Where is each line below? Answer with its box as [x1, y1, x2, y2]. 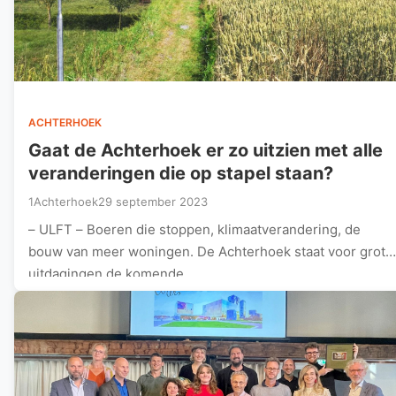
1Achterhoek [28, 194, 98, 209]
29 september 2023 [98, 194, 208, 209]
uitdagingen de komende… [28, 264, 194, 282]
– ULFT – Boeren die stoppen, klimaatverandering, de [28, 220, 361, 238]
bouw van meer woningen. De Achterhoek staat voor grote [28, 242, 393, 260]
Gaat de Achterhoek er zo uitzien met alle [28, 139, 383, 161]
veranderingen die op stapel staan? [28, 162, 333, 184]
